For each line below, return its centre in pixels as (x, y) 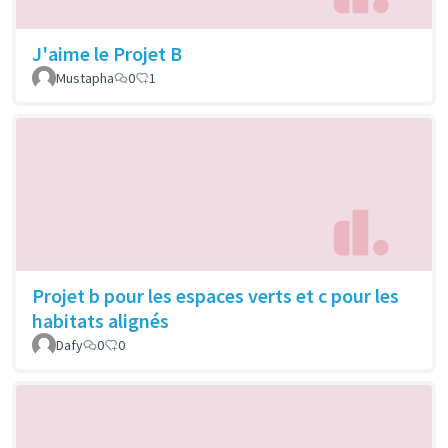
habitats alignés (100, 321)
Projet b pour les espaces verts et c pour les (215, 296)
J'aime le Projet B (107, 53)
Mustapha (85, 77)
